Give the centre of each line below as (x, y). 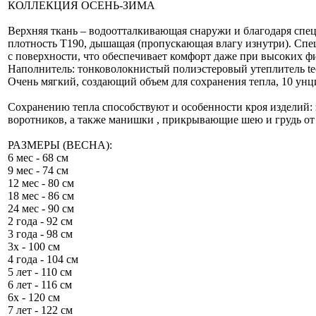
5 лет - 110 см (40, 272)
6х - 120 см (34, 297)
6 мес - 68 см (38, 157)
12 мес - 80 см (41, 183)
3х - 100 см (34, 246)
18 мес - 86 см (41, 195)
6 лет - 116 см (40, 284)
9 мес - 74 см (38, 170)
